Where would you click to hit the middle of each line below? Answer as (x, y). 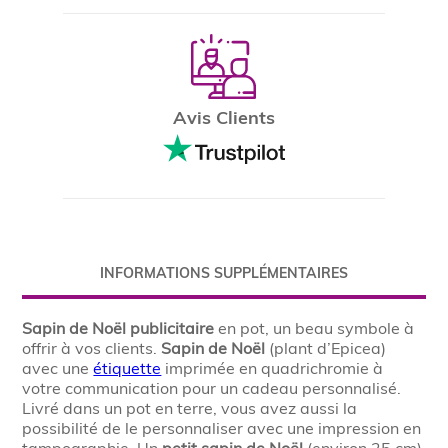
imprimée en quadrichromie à (272, 368)
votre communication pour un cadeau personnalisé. (212, 388)
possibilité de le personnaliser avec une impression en (222, 428)
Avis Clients (223, 117)
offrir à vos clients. (92, 348)
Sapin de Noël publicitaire (118, 328)
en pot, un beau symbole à (314, 328)
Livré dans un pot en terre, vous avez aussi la (190, 408)
